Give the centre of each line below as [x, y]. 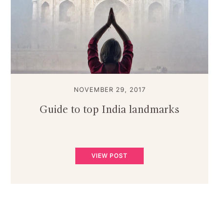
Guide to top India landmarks [109, 110]
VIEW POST [109, 155]
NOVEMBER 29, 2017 [109, 89]
